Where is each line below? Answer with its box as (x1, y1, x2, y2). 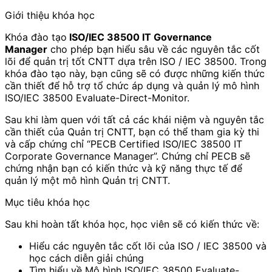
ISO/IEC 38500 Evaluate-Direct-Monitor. (5, 92, 189, 104)
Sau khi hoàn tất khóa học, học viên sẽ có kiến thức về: (5, 218, 259, 231)
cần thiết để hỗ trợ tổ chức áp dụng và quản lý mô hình (5, 80, 259, 92)
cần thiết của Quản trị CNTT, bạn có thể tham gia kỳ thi (5, 126, 259, 138)
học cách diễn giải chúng (29, 252, 144, 265)
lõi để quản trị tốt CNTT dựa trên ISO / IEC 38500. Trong (5, 55, 267, 68)
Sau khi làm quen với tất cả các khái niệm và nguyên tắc (5, 114, 264, 126)
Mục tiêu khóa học (5, 196, 90, 209)
